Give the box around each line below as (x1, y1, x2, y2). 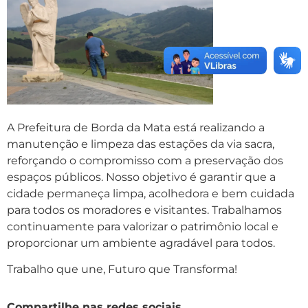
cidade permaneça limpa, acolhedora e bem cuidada (7, 186, 294, 200)
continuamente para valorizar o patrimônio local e (7, 219, 278, 233)
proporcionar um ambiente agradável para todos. (7, 236, 275, 250)
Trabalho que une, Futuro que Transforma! (7, 263, 237, 276)
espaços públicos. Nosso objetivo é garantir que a (7, 170, 276, 184)
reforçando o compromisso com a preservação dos (7, 153, 283, 167)
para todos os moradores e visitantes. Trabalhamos (7, 203, 282, 217)
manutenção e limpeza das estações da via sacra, (7, 137, 274, 151)
